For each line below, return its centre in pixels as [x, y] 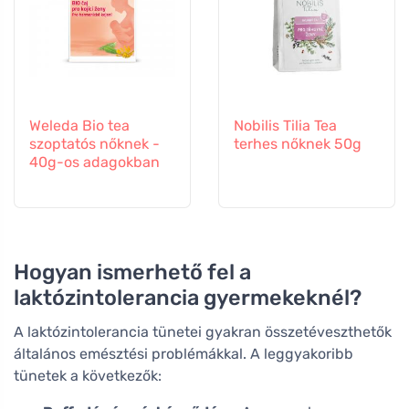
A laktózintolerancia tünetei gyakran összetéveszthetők [203, 332]
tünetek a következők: [88, 376]
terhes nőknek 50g [298, 143]
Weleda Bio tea [79, 125]
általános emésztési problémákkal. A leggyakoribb [184, 354]
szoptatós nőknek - [94, 143]
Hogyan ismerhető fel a [132, 272]
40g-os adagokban [94, 162]
